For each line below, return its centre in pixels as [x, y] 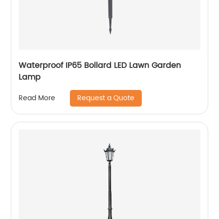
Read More [37, 98]
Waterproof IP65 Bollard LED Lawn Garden [100, 65]
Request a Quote [106, 98]
